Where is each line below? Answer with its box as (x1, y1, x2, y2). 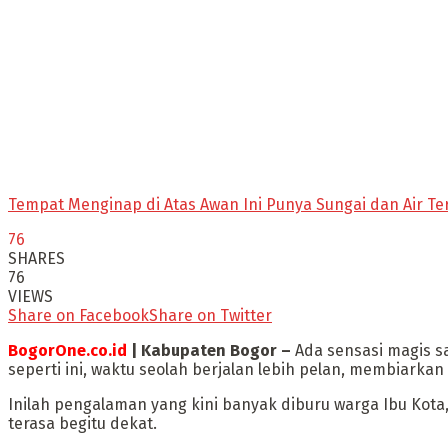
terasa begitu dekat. (8, 414, 157, 434)
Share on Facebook (8, 306, 149, 326)
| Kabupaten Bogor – (127, 341, 291, 361)
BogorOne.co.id (8, 341, 127, 361)
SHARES (8, 249, 65, 269)
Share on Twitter (149, 306, 272, 326)
